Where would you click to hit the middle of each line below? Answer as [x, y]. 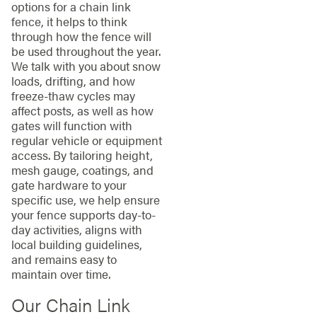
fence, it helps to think [69, 21]
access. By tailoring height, [82, 155]
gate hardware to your [69, 184]
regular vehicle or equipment [86, 140]
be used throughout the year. [86, 51]
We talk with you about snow [86, 65]
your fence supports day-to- [83, 214]
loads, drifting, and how [73, 80]
